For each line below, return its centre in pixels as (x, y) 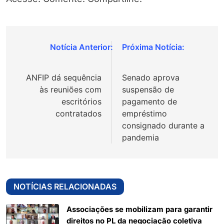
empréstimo (144, 114)
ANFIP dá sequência (64, 78)
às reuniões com (70, 90)
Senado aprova (151, 78)
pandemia (140, 138)
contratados (78, 114)
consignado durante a (163, 126)
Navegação (48, 49)
